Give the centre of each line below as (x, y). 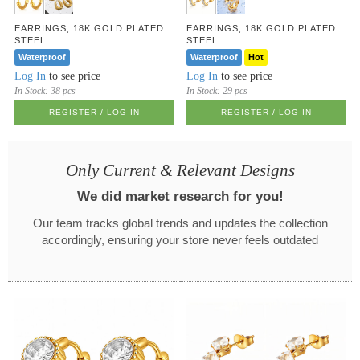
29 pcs (235, 90)
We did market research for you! (180, 196)
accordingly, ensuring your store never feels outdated (180, 240)
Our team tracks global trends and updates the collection (180, 223)
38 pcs (63, 90)
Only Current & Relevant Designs (180, 170)
